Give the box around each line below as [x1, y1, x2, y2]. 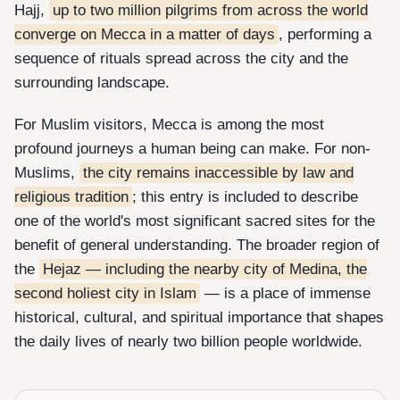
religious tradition [14, 188, 129, 206]
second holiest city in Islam [14, 285, 196, 303]
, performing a [279, 26, 371, 44]
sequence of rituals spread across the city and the [14, 50, 348, 68]
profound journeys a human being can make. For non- [14, 140, 371, 158]
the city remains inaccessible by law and [83, 164, 354, 182]
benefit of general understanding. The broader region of [14, 237, 379, 254]
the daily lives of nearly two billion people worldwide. [14, 333, 362, 351]
